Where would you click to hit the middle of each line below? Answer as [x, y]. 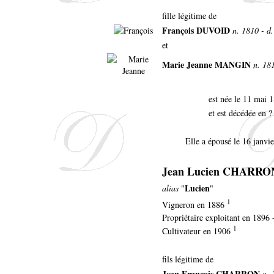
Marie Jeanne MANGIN [206, 64]
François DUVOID [196, 30]
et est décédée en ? [240, 113]
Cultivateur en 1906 [198, 231]
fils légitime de [188, 259]
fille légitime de [189, 15]
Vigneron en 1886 [194, 204]
